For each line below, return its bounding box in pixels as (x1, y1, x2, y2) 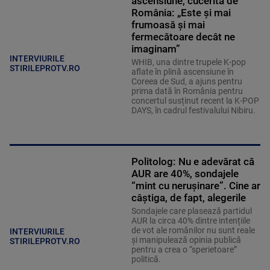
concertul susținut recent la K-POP (131, 96, 259, 106)
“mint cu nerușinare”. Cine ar (131, 180, 260, 192)
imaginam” (131, 43, 180, 55)
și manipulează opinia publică (131, 235, 241, 245)
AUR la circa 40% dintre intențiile (131, 216, 250, 226)
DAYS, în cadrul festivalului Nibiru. (131, 105, 257, 116)
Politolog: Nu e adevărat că (131, 155, 254, 168)
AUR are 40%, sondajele (131, 168, 239, 180)
